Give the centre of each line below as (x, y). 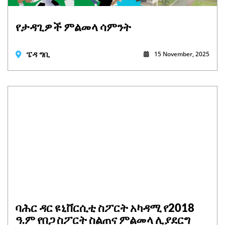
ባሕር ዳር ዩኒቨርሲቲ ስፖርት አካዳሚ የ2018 (105, 207)
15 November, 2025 (182, 54)
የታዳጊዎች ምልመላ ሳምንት (73, 27)
